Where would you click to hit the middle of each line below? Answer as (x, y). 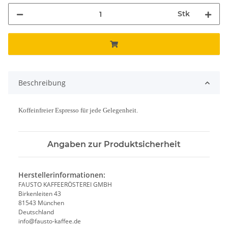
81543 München (41, 203)
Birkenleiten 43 (40, 194)
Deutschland (36, 212)
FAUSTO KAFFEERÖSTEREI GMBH (65, 185)
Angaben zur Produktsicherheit (114, 145)
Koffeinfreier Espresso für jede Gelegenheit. (78, 110)
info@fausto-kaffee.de (50, 221)
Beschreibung (42, 83)
